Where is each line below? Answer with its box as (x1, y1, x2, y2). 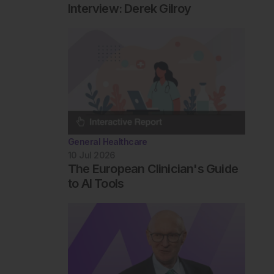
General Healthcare (67, 136, 147, 147)
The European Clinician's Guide (67, 161, 238, 176)
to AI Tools (67, 176, 124, 191)
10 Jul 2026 (67, 149, 116, 160)
